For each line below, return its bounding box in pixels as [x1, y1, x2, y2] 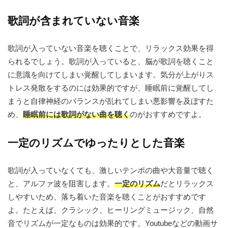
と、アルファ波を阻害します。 [8, 179, 115, 188]
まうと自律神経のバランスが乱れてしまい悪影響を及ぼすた [8, 97, 214, 106]
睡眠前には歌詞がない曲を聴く [23, 110, 130, 119]
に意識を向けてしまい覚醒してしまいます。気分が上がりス [8, 70, 214, 79]
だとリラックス [160, 179, 214, 188]
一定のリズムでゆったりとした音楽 [8, 137, 185, 149]
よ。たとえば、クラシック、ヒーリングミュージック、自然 [8, 206, 214, 215]
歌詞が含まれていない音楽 [8, 15, 139, 27]
